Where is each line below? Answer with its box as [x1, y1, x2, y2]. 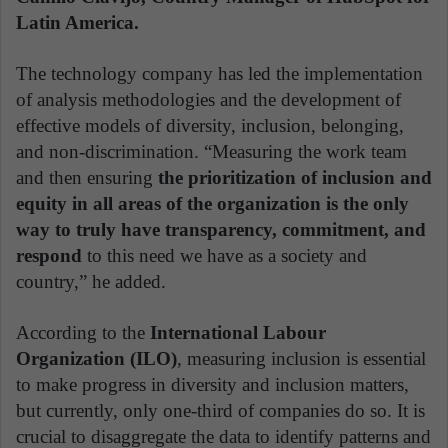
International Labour [150, 321, 326, 343]
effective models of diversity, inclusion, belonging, [16, 114, 404, 136]
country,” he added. [16, 270, 166, 292]
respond [16, 244, 82, 266]
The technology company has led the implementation [16, 62, 423, 84]
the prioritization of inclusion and [158, 166, 432, 188]
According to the [16, 321, 150, 343]
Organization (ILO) [16, 347, 177, 369]
